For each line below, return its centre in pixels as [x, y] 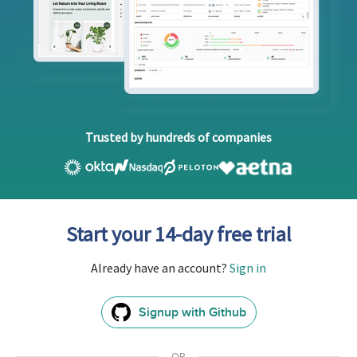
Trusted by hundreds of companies [178, 137]
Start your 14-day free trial [178, 234]
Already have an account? [160, 268]
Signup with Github [192, 312]
